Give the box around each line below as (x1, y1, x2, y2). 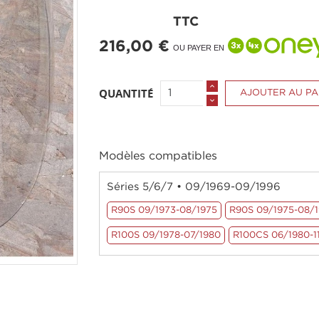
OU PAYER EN (173, 43, 224, 52)
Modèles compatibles (99, 151, 217, 162)
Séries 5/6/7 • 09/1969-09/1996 (107, 182, 281, 192)
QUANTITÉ (99, 86, 153, 101)
